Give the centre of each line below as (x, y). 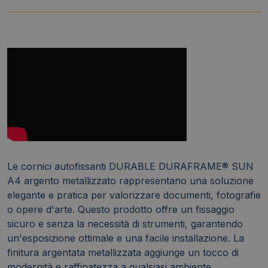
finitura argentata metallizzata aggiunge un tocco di (123, 252)
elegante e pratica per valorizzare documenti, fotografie (134, 195)
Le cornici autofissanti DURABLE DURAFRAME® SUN (130, 166)
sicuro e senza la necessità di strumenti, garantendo (125, 223)
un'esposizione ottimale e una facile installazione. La (126, 238)
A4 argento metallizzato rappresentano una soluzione (130, 180)
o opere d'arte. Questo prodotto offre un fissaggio (121, 209)
